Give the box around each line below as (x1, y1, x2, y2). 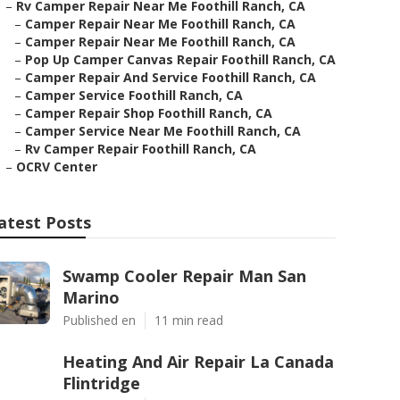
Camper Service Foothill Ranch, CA (25, 87, 243, 104)
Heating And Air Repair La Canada (62, 351, 334, 372)
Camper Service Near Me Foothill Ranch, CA (25, 122, 301, 139)
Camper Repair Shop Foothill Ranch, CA (25, 104, 272, 121)
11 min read (154, 312, 223, 329)
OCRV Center (16, 158, 97, 175)
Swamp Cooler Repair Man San (62, 265, 306, 287)
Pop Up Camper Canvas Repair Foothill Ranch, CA (25, 51, 336, 68)
